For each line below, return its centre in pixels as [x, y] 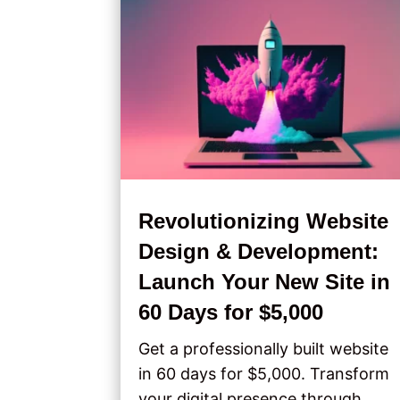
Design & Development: [259, 251]
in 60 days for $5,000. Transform [264, 374]
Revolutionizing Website [264, 221]
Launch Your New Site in [265, 282]
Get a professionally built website [264, 349]
